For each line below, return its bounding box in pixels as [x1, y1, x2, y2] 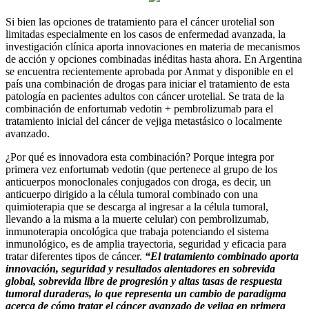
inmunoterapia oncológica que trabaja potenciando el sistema [6, 226, 269, 238]
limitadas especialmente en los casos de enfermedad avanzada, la [6, 28, 286, 41]
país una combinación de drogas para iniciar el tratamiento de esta [6, 78, 290, 90]
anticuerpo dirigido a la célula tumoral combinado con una [6, 188, 258, 201]
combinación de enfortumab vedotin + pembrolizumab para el [6, 103, 273, 115]
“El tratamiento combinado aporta [145, 250, 299, 263]
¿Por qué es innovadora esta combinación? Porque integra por [6, 151, 274, 163]
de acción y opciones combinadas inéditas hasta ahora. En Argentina [6, 53, 302, 66]
